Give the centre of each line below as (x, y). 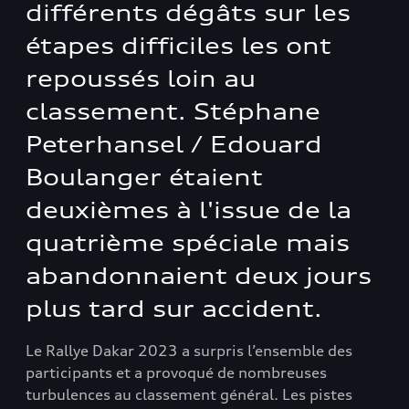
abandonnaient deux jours (199, 276)
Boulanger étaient (144, 177)
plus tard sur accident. (174, 309)
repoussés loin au (141, 79)
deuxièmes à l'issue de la (189, 210)
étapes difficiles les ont (178, 46)
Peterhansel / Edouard (174, 144)
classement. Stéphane (173, 111)
